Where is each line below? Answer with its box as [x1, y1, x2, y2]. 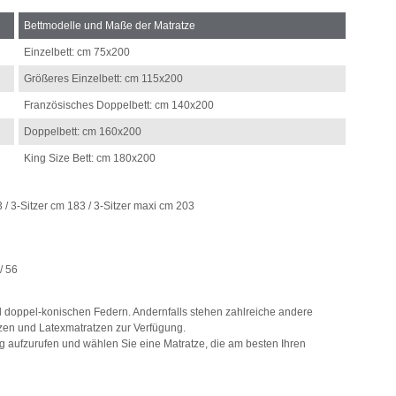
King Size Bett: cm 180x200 [24, 152, 156, 165]
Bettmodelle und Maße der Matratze [24, 19, 196, 33]
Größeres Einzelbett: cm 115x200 [24, 72, 184, 86]
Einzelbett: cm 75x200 [24, 46, 131, 59]
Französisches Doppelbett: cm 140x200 [24, 99, 215, 112]
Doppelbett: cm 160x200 [24, 126, 142, 139]
